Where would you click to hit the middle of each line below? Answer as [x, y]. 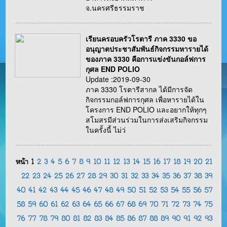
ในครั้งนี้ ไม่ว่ [106, 130]
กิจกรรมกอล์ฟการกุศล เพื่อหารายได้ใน [145, 100]
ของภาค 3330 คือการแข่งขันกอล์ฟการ [146, 59]
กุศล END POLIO [113, 69]
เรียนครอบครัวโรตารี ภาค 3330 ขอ [141, 39]
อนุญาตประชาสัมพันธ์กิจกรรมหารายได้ [147, 49]
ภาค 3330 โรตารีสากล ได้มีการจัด [139, 89]
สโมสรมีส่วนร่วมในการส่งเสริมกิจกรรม [147, 120]
